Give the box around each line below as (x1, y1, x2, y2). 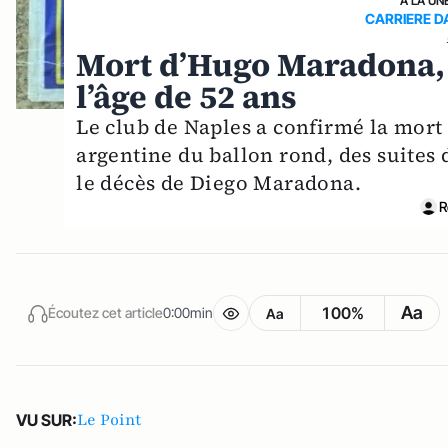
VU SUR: (16, 409, 77, 430)
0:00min (163, 304, 213, 322)
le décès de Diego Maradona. (76, 168, 362, 197)
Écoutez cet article (48, 304, 163, 322)
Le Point (77, 408, 142, 431)
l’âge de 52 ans (76, 74, 298, 119)
